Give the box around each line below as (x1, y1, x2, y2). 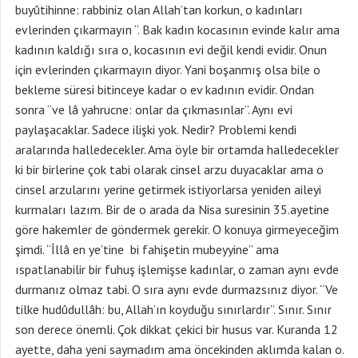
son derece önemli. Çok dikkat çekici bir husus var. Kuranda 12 (15, 321, 338, 337)
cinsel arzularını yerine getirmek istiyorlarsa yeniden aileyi (15, 181, 321, 197)
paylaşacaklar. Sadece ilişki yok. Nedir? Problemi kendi (15, 121, 296, 137)
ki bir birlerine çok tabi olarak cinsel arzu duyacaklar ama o (15, 161, 324, 177)
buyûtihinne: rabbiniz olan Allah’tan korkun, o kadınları (15, 2, 303, 18)
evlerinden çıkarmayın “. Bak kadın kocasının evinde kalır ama (15, 22, 340, 38)
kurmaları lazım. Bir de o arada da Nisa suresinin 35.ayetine (15, 201, 329, 217)
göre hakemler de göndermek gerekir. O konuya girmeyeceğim (15, 221, 339, 237)
